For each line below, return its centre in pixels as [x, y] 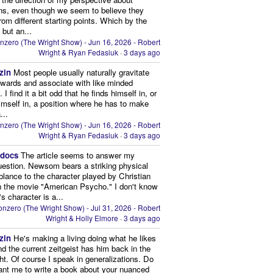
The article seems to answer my [78, 155]
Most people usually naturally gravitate [82, 72]
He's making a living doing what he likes [85, 238]
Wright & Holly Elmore [82, 218]
